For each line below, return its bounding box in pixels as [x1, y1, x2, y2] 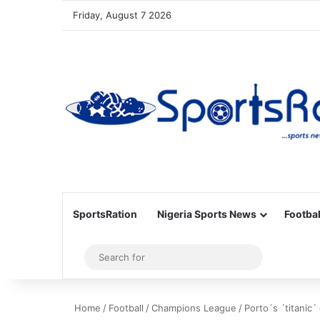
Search [254, 250, 291, 264]
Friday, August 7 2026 [73, 9, 171, 21]
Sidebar [79, 250, 121, 264]
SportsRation [73, 208, 137, 220]
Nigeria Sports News [157, 208, 256, 220]
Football [109, 302, 144, 314]
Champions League [151, 302, 236, 314]
